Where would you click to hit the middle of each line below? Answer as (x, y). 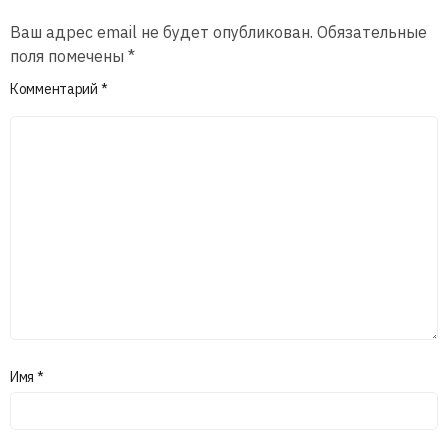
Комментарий (55, 88)
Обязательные (372, 31)
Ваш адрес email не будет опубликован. (161, 31)
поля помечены (69, 55)
